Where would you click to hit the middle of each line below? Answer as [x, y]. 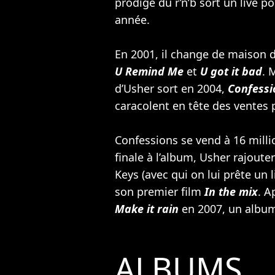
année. [132, 19]
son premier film [160, 191]
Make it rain [147, 208]
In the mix [231, 191]
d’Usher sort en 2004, [171, 88]
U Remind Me [149, 71]
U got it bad [231, 71]
